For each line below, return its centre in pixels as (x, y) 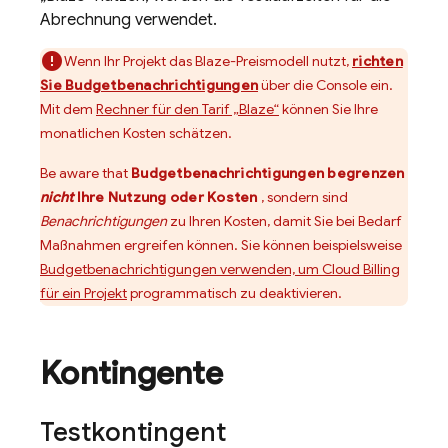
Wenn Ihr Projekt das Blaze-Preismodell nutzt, (208, 61)
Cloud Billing (361, 269)
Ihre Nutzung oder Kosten (165, 197)
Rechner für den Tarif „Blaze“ (187, 109)
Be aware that (85, 173)
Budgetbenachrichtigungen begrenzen (268, 173)
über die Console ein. (325, 85)
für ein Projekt (83, 293)
